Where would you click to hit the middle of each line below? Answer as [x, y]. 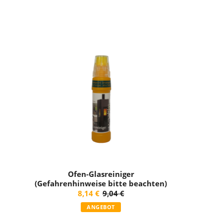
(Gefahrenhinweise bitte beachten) [101, 183]
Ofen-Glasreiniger [101, 174]
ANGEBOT [101, 207]
